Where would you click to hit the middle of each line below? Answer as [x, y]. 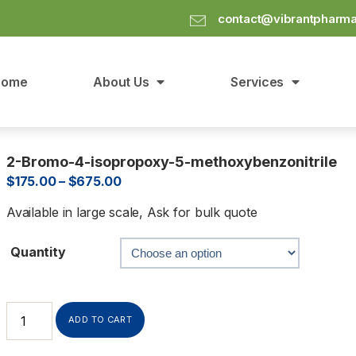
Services [257, 81]
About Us [121, 81]
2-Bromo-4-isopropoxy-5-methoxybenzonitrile [172, 161]
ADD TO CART [101, 319]
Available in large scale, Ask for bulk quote [132, 212]
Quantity [38, 252]
